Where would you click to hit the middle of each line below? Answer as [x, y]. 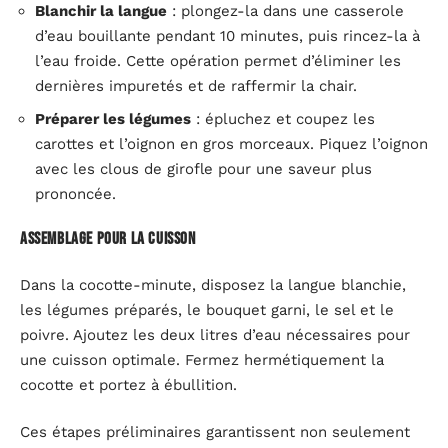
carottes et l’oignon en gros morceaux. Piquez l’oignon [231, 143]
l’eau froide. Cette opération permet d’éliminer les [218, 61]
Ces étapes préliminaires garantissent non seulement [215, 432]
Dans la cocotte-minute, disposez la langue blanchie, [213, 284]
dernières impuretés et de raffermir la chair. [196, 86]
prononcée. [75, 193]
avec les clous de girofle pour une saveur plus [203, 168]
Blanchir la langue [101, 11]
